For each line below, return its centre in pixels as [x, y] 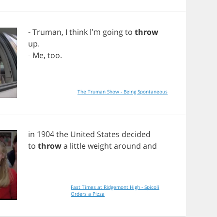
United [83, 134]
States [108, 134]
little [78, 146]
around [127, 146]
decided [136, 134]
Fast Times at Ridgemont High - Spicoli [115, 187]
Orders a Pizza [88, 194]
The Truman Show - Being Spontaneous [144, 92]
